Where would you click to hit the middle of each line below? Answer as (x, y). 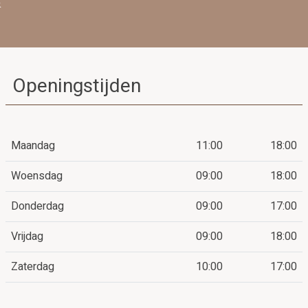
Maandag (33, 145)
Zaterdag (33, 266)
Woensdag (37, 176)
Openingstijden (77, 86)
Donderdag (37, 206)
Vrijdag (27, 236)
